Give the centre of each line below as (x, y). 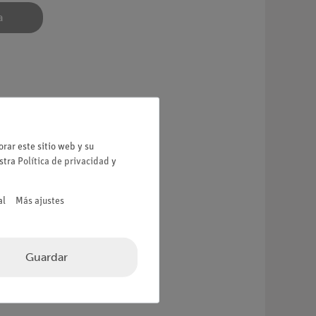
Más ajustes (39, 201)
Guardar (46, 257)
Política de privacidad (63, 162)
